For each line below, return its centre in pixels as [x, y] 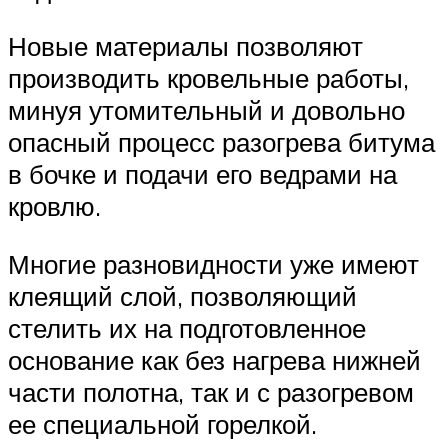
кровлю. [54, 206]
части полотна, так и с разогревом [211, 391]
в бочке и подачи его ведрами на [202, 174]
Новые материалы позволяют [185, 46]
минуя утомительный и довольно [206, 110]
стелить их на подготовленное [187, 327]
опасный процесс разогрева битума [221, 142]
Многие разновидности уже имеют [213, 263]
